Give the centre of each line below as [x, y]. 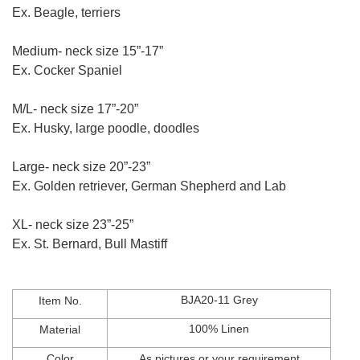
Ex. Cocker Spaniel [67, 71]
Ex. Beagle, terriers [66, 13]
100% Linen [219, 329]
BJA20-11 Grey [219, 300]
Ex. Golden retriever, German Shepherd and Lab [149, 186]
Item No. [60, 301]
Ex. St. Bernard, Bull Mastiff [90, 244]
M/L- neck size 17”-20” [75, 109]
